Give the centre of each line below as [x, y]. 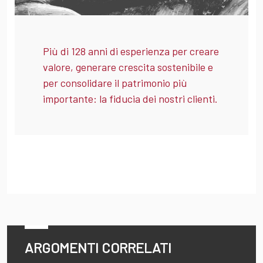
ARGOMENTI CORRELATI [98, 247]
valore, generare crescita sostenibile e [128, 67]
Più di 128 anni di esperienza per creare [131, 51]
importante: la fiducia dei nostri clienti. [130, 98]
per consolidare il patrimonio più [115, 82]
